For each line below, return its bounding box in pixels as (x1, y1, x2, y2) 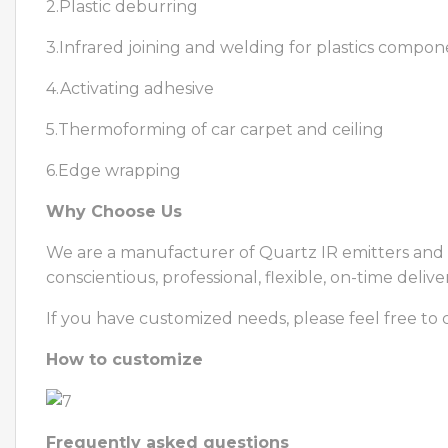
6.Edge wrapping (46, 160, 181, 180)
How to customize (46, 349, 203, 369)
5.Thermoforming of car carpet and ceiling (46, 119, 384, 139)
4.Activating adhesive (46, 78, 214, 98)
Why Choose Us (46, 201, 182, 221)
